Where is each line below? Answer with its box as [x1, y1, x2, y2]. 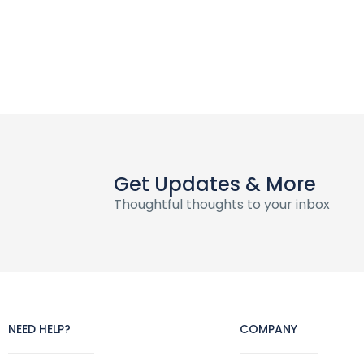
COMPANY [240, 321, 297, 337]
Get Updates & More [114, 171, 316, 197]
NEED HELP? [8, 321, 71, 337]
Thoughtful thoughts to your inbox [114, 195, 330, 214]
